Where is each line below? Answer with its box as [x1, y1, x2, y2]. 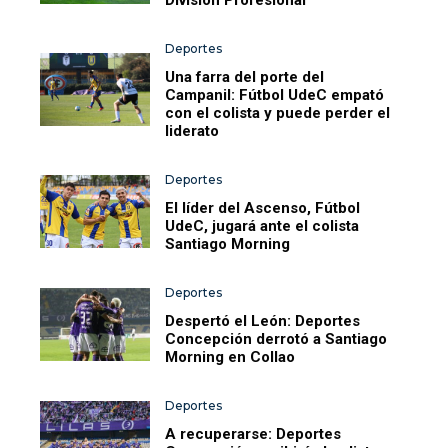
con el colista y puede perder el [165, 103, 391, 122]
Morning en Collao [165, 347, 296, 366]
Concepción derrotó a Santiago [165, 329, 388, 348]
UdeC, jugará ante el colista [165, 216, 360, 235]
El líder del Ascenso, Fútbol [165, 198, 361, 217]
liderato [165, 121, 220, 140]
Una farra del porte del [165, 67, 325, 86]
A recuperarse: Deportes [165, 424, 342, 443]
